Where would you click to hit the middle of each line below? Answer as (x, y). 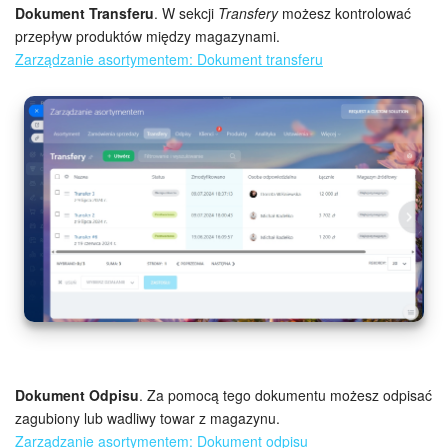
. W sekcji (186, 12)
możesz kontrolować (344, 12)
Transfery (248, 12)
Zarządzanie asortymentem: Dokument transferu (169, 58)
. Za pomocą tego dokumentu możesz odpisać (285, 395)
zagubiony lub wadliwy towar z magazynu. (147, 418)
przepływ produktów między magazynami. (147, 35)
